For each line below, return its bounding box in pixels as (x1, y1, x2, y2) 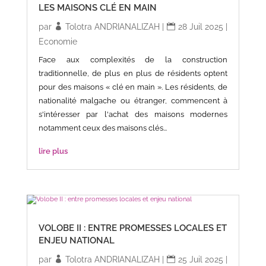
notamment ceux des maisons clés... (38, 123, 167, 133)
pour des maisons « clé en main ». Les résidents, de (38, 83, 228, 92)
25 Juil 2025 (178, 254, 224, 264)
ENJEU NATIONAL (38, 235, 115, 246)
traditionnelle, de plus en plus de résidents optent (38, 69, 228, 78)
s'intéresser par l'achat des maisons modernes (38, 110, 228, 119)
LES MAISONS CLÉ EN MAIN (38, 2, 157, 14)
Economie (38, 37, 77, 47)
